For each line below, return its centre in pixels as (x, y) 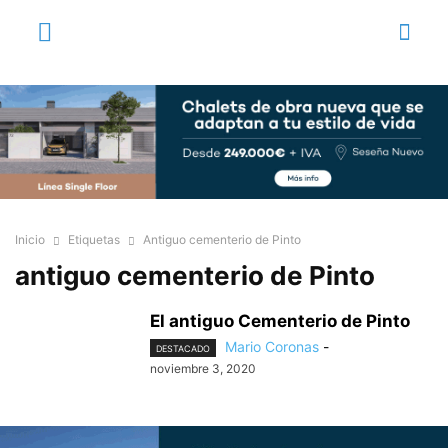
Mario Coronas (272, 347)
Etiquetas (94, 240)
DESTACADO (183, 349)
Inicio (30, 240)
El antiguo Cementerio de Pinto (280, 321)
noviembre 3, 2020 (203, 369)
